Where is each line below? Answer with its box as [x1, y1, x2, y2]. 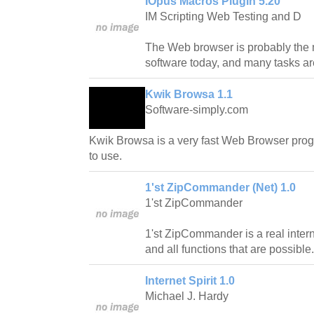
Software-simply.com [145, 103, 248, 116]
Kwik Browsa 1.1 [145, 88, 233, 100]
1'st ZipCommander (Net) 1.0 [145, 181, 296, 193]
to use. [89, 149, 122, 162]
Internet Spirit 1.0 [145, 274, 235, 287]
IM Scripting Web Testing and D [145, 10, 301, 22]
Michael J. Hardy [145, 289, 228, 302]
